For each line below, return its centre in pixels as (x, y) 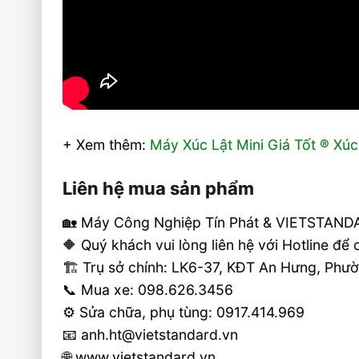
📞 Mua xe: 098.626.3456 (148, 290)
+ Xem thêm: (107, 145)
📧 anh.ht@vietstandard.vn (151, 335)
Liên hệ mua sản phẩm (159, 189)
